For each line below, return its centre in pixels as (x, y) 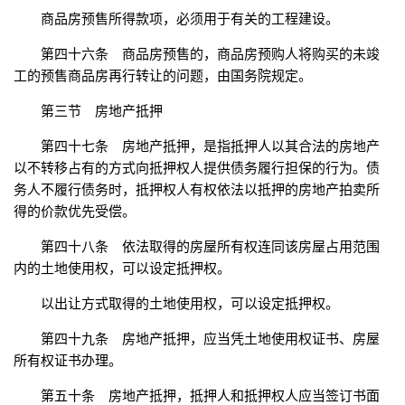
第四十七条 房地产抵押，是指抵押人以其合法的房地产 (210, 146)
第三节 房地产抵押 (102, 111)
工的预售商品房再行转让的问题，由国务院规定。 (163, 76)
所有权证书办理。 (68, 361)
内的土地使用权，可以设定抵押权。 (122, 268)
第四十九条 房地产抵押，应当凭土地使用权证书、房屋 (210, 339)
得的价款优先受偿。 (75, 212)
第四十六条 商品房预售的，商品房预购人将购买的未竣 (210, 54)
